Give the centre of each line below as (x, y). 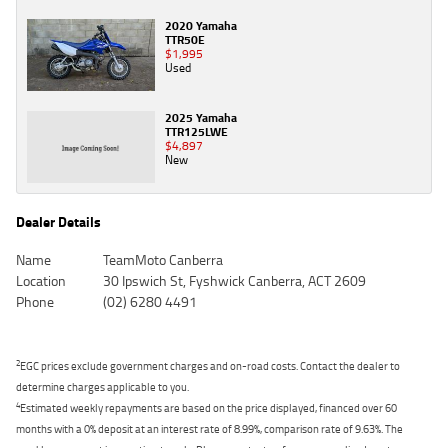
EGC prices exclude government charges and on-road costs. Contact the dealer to (210, 365)
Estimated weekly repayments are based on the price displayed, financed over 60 (208, 407)
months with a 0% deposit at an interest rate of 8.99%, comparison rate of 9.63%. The (209, 428)
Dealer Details (58, 221)
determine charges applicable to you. (102, 386)
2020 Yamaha (201, 26)
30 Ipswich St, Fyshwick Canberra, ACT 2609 (234, 280)
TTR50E (185, 40)
